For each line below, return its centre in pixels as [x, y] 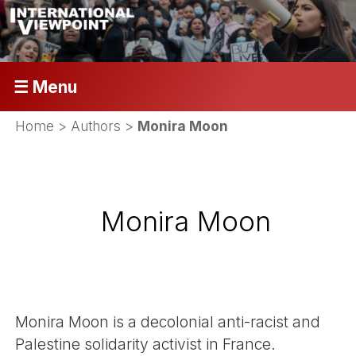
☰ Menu [45, 87]
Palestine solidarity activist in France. [146, 344]
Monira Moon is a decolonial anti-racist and [168, 321]
